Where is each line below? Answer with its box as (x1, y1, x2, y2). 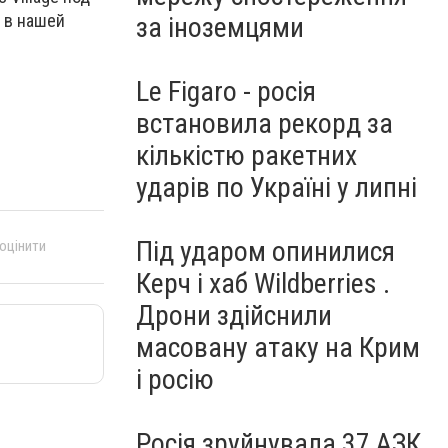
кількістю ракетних (136, 139, 357, 172)
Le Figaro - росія (136, 75, 316, 108)
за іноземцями (136, 11, 304, 44)
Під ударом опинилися (136, 235, 395, 268)
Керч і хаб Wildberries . (136, 267, 390, 300)
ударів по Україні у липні (136, 171, 417, 204)
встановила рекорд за (136, 107, 393, 140)
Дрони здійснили (136, 299, 332, 332)
